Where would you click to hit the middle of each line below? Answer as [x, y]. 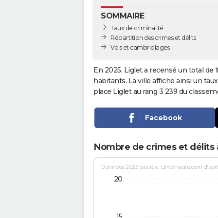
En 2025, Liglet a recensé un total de [154, 70]
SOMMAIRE [122, 16]
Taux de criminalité [137, 28]
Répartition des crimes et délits [153, 37]
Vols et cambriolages [140, 47]
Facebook [163, 118]
